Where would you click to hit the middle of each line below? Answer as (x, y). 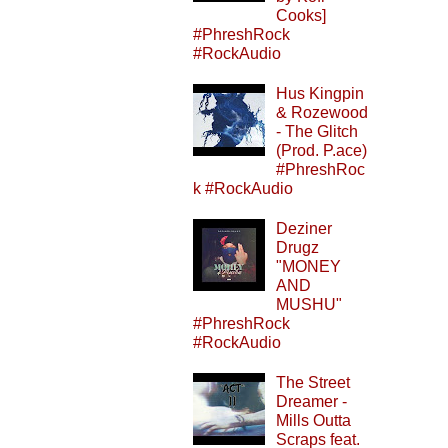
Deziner (304, 228)
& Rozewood (322, 112)
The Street (313, 383)
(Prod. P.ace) (322, 150)
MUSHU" (309, 304)
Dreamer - (312, 402)
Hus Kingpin (320, 93)
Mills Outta (314, 421)
